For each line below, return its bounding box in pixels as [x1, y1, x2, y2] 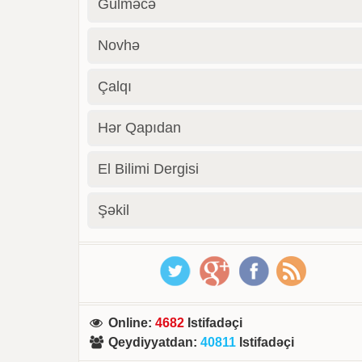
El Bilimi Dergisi [98, 161, 200, 177]
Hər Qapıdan [98, 120, 182, 136]
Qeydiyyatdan [108, 335, 194, 349]
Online [108, 316, 149, 330]
